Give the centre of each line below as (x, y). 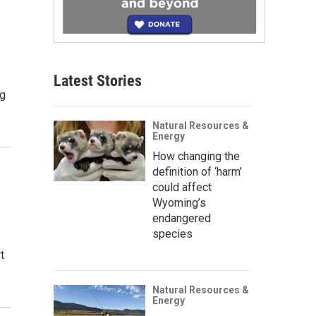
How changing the (196, 156)
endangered (182, 218)
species (172, 233)
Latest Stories (98, 80)
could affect (182, 187)
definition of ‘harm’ (197, 171)
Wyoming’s (179, 202)
